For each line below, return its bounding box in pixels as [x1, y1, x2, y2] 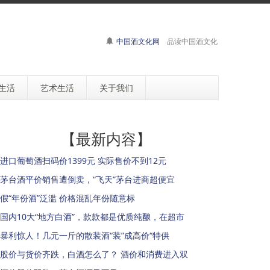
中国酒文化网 [116, 36, 160, 46]
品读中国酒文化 [160, 36, 218, 46]
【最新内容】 [61, 129, 151, 149]
